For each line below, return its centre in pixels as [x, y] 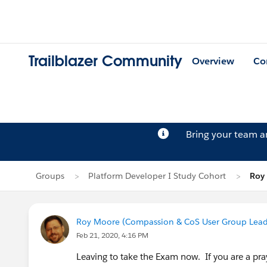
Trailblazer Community [105, 61]
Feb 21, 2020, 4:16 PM [112, 235]
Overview [213, 61]
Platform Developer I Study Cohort [157, 176]
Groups [50, 176]
